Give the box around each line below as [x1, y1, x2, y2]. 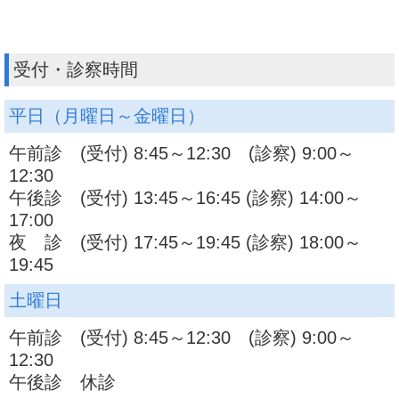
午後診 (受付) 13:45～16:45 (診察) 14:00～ [9, 188, 362, 208]
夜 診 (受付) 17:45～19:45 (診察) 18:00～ [9, 232, 362, 253]
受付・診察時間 [13, 60, 138, 80]
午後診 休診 [9, 372, 159, 393]
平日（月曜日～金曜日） [9, 106, 205, 126]
